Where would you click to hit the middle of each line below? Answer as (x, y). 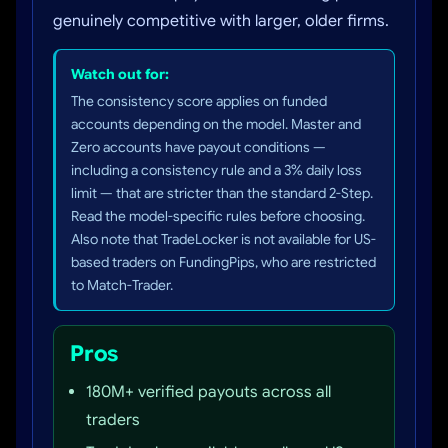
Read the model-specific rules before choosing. (218, 216)
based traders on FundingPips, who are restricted (223, 262)
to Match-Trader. (122, 285)
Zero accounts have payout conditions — (198, 147)
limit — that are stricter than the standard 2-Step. (222, 193)
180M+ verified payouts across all (208, 392)
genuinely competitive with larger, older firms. (221, 21)
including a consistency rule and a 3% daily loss (216, 170)
